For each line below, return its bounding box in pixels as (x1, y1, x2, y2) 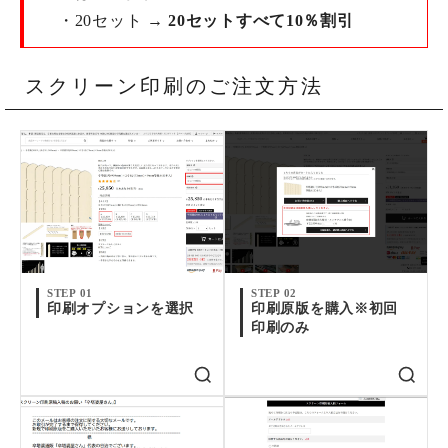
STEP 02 (251, 286, 297, 299)
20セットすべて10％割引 (168, 12, 354, 30)
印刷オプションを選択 (47, 300, 194, 316)
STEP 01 (47, 286, 93, 299)
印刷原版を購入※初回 (251, 300, 398, 316)
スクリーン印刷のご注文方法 (25, 75, 324, 98)
